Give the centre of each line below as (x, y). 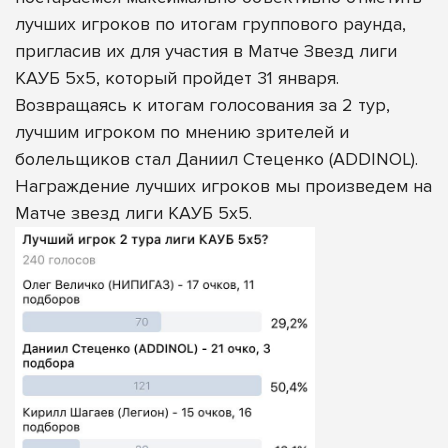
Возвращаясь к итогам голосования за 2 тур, (202, 104)
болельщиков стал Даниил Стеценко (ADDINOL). (216, 158)
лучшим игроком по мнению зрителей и (182, 131)
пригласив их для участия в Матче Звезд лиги (206, 50)
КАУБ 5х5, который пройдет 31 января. (177, 77)
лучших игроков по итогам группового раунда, (210, 23)
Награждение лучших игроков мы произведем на (223, 185)
